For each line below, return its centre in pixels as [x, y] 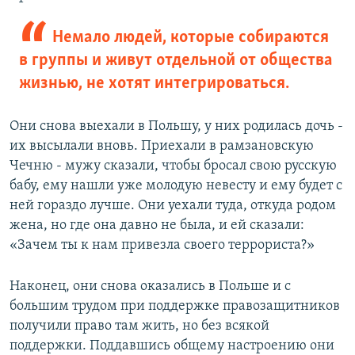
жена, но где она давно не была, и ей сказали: [157, 226]
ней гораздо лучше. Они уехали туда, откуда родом [173, 206]
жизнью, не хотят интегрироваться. [154, 84]
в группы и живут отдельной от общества [176, 61]
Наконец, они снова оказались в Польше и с [150, 287]
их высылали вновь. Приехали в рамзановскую [162, 147]
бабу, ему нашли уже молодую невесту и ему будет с [176, 186]
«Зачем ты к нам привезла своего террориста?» [162, 246]
